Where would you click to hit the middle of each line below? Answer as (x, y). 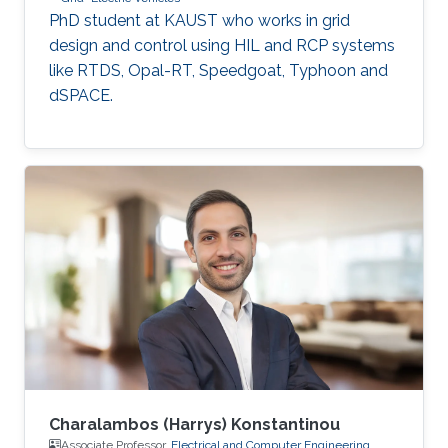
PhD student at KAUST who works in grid (199, 20)
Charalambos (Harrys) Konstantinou (194, 424)
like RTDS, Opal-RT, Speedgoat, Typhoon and (218, 70)
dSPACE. (81, 95)
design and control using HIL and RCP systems (222, 45)
